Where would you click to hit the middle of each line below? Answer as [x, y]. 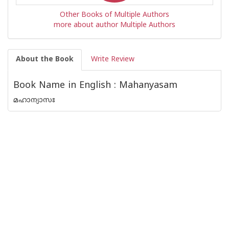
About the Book [45, 60]
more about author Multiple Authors [114, 25]
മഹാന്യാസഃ [34, 100]
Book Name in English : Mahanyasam [95, 86]
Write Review [113, 60]
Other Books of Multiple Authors [114, 15]
